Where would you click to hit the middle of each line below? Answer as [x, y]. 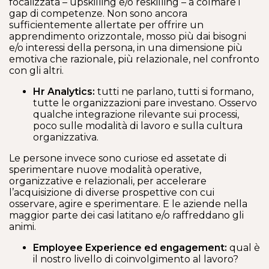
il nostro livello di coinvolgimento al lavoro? [136, 259]
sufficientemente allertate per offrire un [106, 25]
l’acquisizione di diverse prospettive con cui [112, 192]
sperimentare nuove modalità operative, [105, 170]
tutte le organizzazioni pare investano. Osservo [145, 103]
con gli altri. [36, 71]
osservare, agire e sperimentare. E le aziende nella [128, 204]
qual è [245, 248]
